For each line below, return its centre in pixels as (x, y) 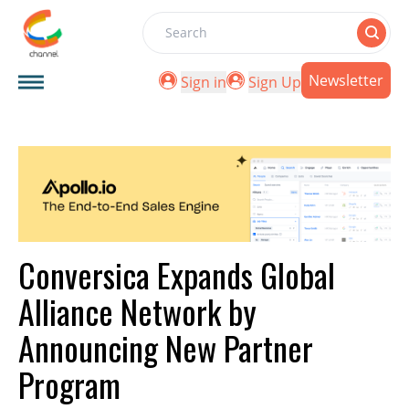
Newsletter (346, 80)
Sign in (204, 82)
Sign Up (275, 82)
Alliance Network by (137, 311)
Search (166, 42)
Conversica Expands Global (177, 275)
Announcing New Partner (166, 348)
